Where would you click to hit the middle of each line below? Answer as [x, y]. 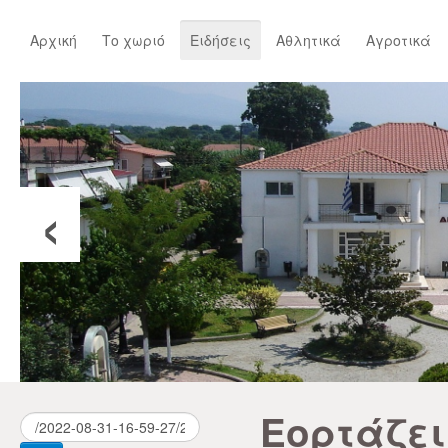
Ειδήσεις [220, 40]
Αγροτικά [398, 40]
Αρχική [53, 40]
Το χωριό [133, 40]
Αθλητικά [308, 40]
